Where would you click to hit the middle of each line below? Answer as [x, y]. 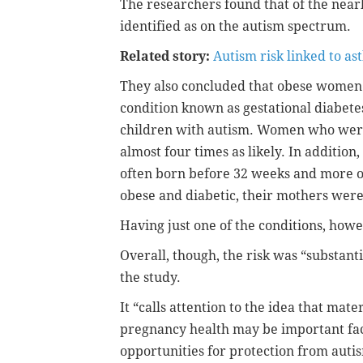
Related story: [167, 56]
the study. [150, 277]
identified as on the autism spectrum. [235, 26]
